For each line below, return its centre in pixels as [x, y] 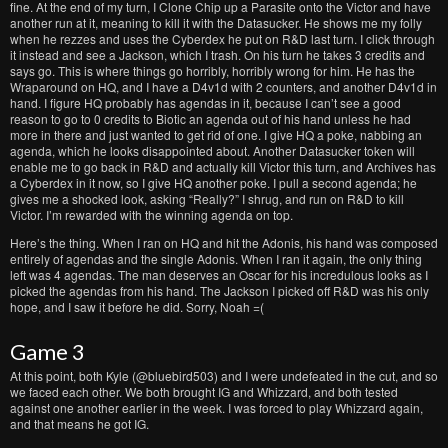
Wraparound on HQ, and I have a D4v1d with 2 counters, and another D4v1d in [223, 86]
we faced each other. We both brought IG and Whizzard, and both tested [204, 391]
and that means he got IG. [79, 423]
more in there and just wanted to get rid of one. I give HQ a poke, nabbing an [216, 134]
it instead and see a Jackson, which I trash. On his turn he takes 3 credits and [217, 54]
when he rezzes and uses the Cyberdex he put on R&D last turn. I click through [222, 38]
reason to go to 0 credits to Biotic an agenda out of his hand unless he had [210, 118]
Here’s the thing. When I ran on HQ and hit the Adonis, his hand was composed [224, 242]
